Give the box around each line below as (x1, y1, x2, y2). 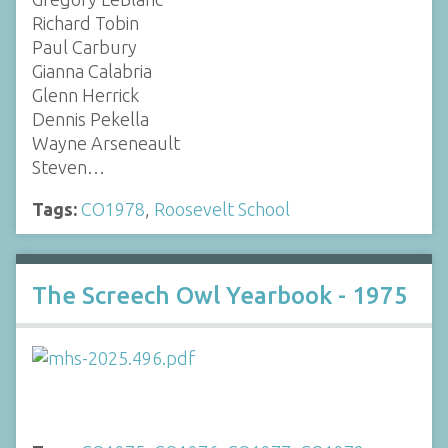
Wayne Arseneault (32, 132, 180, 153)
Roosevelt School (154, 198, 290, 219)
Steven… (32, 156, 105, 177)
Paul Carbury (32, 36, 137, 57)
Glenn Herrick (32, 84, 139, 105)
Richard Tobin (32, 12, 139, 33)
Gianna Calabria (32, 60, 152, 81)
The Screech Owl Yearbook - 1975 (32, 281, 408, 309)
